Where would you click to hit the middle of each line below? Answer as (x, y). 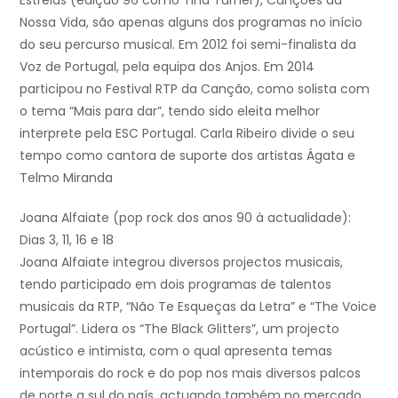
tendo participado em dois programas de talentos (175, 285)
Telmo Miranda (66, 178)
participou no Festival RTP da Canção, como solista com (195, 89)
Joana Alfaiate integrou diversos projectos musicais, (181, 263)
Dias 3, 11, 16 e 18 (67, 240)
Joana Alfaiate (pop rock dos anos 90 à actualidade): (185, 218)
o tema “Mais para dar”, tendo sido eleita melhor (170, 111)
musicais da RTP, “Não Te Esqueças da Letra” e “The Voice (198, 307)
